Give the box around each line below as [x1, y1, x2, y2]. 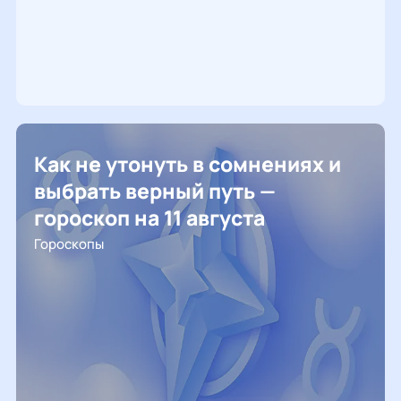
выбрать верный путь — [34, 176, 276, 205]
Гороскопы [34, 235, 104, 253]
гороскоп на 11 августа [34, 203, 265, 232]
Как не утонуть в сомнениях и [34, 149, 341, 178]
